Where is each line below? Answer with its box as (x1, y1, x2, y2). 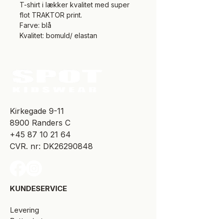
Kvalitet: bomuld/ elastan (20, 31, 97, 40)
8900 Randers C (10, 118, 70, 128)
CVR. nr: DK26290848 (10, 141, 95, 152)
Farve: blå (20, 21, 51, 30)
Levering (10, 205, 39, 215)
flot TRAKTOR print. (20, 11, 82, 20)
